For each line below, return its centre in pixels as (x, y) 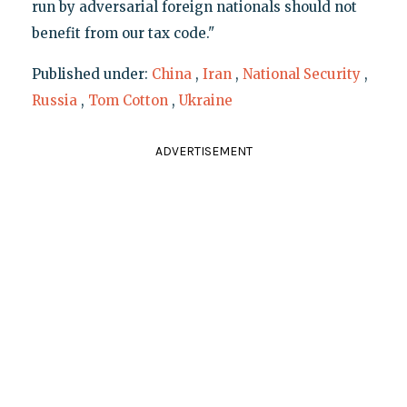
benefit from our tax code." (123, 34)
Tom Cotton (128, 101)
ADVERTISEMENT (203, 152)
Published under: (91, 74)
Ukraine (205, 101)
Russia (54, 101)
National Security (301, 74)
